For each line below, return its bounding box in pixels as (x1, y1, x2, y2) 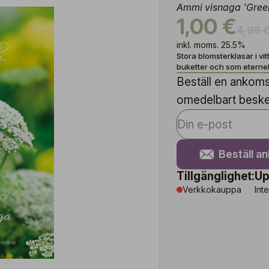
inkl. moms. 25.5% (177, 40, 246, 50)
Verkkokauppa (183, 184, 241, 195)
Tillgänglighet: (177, 169, 255, 183)
